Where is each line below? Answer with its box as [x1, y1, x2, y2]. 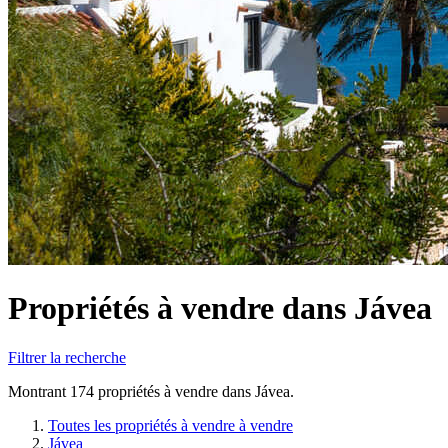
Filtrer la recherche [8, 348, 126, 366]
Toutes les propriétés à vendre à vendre [48, 416, 293, 434]
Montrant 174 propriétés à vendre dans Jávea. [8, 382, 294, 400]
